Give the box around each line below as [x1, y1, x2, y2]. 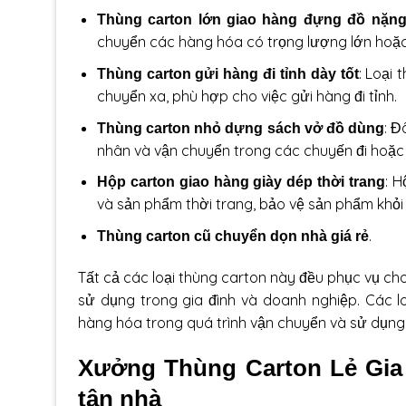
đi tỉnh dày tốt [258, 65, 359, 82]
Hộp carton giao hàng [96, 174, 249, 190]
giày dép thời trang [248, 174, 386, 190]
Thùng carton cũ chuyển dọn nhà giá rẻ [96, 227, 369, 244]
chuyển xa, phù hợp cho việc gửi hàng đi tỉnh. [96, 86, 397, 105]
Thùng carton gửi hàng [96, 65, 259, 82]
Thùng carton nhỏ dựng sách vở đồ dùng [96, 120, 385, 136]
